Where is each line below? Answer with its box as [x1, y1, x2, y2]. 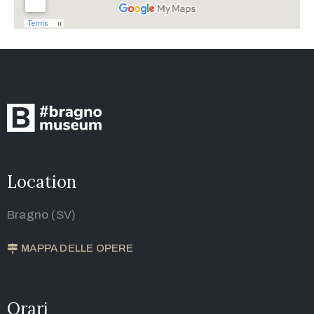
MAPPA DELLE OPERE [21, 243, 134, 254]
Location [7, 171, 76, 193]
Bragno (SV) [7, 208, 76, 222]
